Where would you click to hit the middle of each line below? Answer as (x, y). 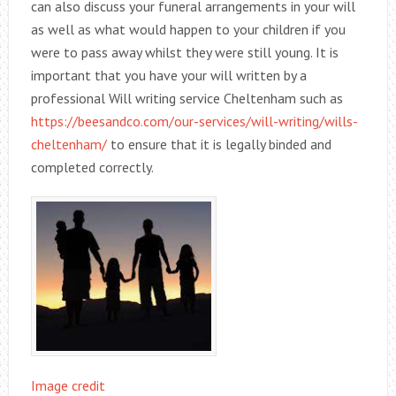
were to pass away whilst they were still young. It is (184, 53)
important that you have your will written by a (168, 76)
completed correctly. (92, 168)
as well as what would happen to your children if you (188, 30)
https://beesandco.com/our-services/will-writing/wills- (194, 122)
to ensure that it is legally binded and (219, 145)
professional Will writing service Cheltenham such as (187, 99)
